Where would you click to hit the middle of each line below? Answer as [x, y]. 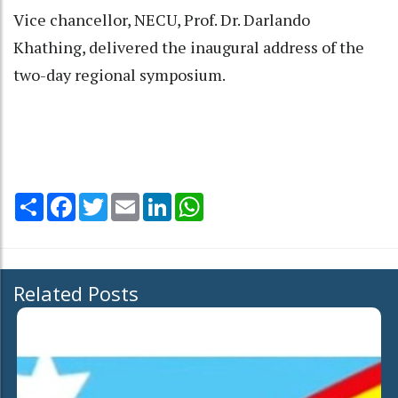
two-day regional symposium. [119, 74]
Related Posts [76, 293]
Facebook [105, 199]
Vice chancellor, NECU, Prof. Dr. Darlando [162, 19]
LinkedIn [197, 199]
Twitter [131, 199]
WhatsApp [235, 199]
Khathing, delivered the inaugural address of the [189, 47]
